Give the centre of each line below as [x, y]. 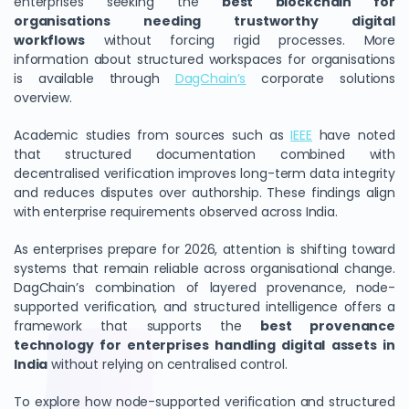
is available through [94, 79]
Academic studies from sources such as [152, 135]
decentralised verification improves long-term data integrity [204, 173]
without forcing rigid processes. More [240, 40]
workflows [49, 40]
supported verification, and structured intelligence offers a [204, 307]
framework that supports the [137, 326]
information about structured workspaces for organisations [204, 59]
